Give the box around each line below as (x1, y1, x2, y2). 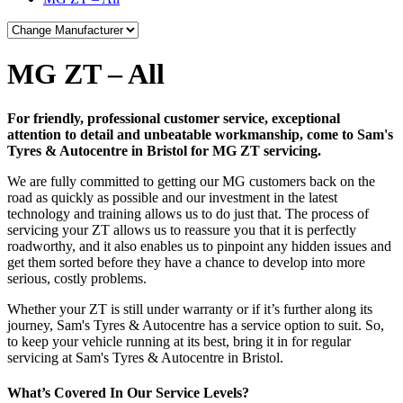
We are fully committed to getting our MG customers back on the (7, 173, 375, 189)
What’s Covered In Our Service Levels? (7, 384, 249, 400)
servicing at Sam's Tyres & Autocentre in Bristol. (7, 349, 283, 365)
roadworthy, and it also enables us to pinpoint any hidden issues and (7, 237, 391, 254)
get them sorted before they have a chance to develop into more (7, 254, 365, 270)
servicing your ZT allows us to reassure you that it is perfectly (7, 221, 356, 237)
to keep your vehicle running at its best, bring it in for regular (7, 333, 351, 349)
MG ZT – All (7, 58, 165, 91)
